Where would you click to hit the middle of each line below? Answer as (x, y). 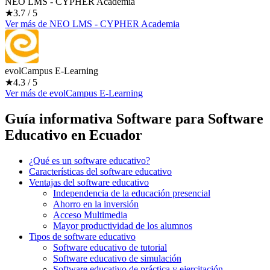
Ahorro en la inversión (96, 204)
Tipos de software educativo (82, 236)
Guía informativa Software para (105, 118)
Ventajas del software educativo (89, 182)
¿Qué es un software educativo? (89, 160)
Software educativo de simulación (117, 258)
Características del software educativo (100, 171)
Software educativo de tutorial (110, 247)
